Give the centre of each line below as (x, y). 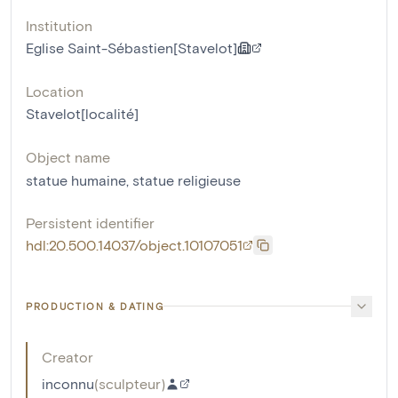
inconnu (68, 383)
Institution (59, 25)
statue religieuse (187, 179)
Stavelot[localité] (82, 113)
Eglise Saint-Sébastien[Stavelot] (131, 47)
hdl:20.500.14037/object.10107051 (134, 244)
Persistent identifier (90, 222)
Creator (68, 356)
